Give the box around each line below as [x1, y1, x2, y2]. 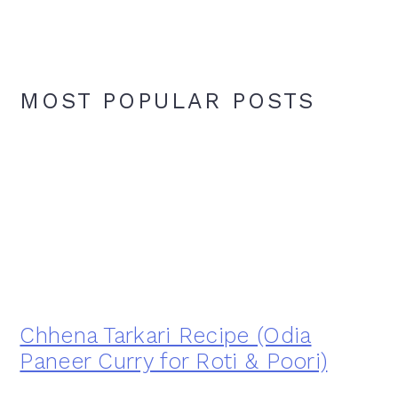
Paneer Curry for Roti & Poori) [20, 347, 328, 374]
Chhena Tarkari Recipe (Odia [20, 322, 312, 348]
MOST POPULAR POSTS [20, 87, 316, 114]
